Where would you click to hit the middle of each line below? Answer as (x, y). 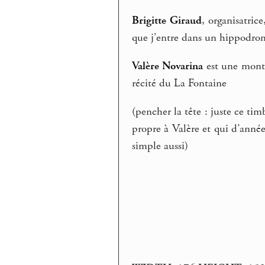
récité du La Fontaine (180, 84)
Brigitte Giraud (167, 21)
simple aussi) (160, 146)
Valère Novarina (168, 67)
